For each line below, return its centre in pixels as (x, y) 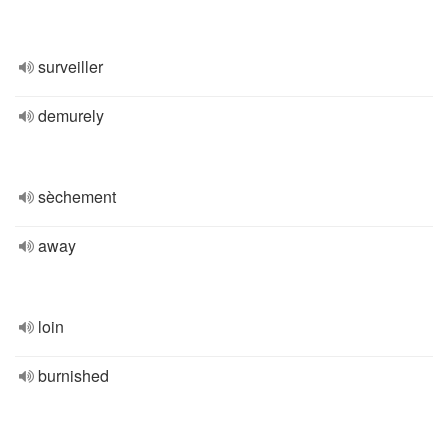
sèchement (77, 196)
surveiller (70, 66)
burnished (73, 375)
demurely (71, 115)
